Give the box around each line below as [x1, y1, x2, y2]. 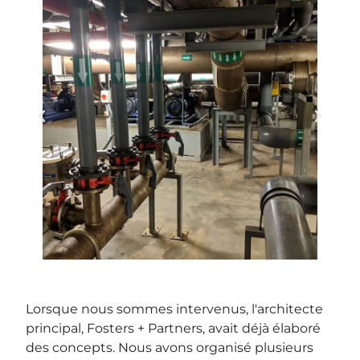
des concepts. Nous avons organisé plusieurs [26, 340, 314, 356]
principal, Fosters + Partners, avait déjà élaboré [26, 321, 321, 337]
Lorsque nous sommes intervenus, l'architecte [26, 301, 324, 317]
